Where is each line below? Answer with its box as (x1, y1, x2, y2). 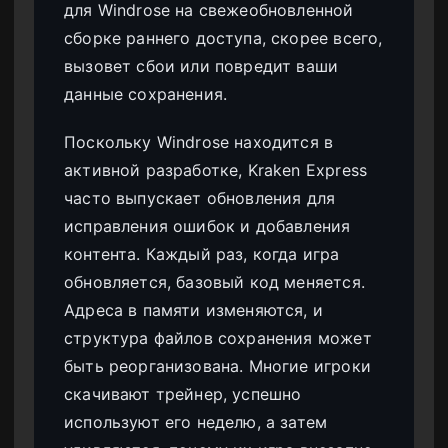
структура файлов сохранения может (64, 328, 372, 349)
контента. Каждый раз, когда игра (64, 244, 340, 265)
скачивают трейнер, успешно (64, 384, 302, 405)
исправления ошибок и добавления (64, 216, 351, 237)
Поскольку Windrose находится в (64, 132, 334, 153)
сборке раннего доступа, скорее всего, (64, 28, 383, 49)
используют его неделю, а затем (64, 412, 328, 433)
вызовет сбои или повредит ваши (64, 56, 339, 77)
